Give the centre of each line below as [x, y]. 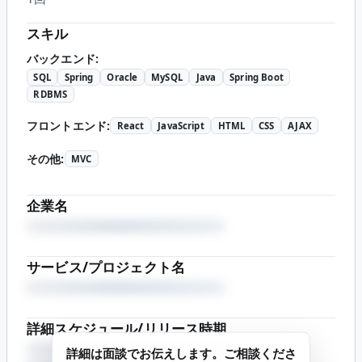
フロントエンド [67, 126]
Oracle [122, 78]
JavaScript [181, 126]
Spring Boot [257, 78]
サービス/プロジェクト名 [106, 267]
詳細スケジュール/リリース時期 [127, 329]
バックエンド [61, 59]
